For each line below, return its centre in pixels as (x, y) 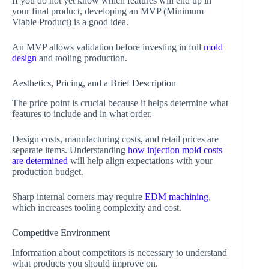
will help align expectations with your (140, 160)
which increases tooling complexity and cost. (97, 207)
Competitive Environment (61, 232)
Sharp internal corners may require (78, 196)
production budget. (48, 171)
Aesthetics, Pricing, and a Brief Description (94, 83)
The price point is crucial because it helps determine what (120, 103)
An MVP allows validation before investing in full (108, 47)
